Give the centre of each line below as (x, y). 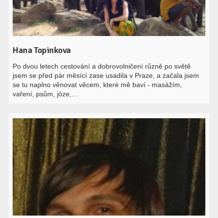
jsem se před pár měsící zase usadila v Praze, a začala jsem (106, 75)
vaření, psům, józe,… (46, 94)
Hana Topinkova (42, 50)
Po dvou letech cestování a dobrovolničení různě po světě (102, 66)
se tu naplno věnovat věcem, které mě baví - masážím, (98, 85)
